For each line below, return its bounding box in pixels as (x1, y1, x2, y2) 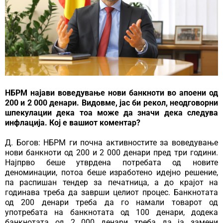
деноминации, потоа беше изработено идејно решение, (5, 167, 218, 177)
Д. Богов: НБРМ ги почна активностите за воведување (5, 137, 218, 147)
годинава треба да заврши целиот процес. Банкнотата (5, 187, 218, 197)
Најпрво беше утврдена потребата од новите (5, 157, 218, 167)
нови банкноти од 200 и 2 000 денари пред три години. (5, 147, 218, 157)
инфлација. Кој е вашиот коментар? (5, 117, 140, 127)
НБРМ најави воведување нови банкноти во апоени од (5, 88, 218, 98)
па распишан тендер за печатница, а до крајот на (5, 177, 218, 187)
